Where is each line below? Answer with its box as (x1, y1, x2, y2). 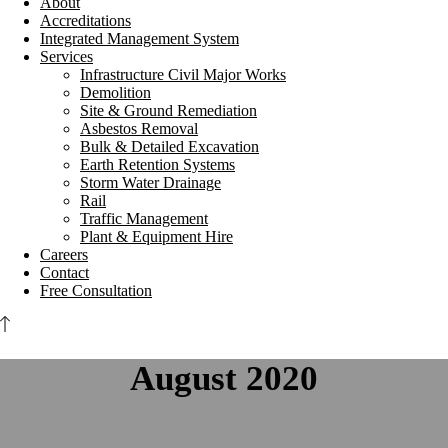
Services (40, 48, 93, 65)
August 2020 (130, 359, 318, 399)
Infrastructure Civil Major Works (80, 66, 286, 83)
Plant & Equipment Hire (80, 228, 233, 245)
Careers (40, 246, 88, 263)
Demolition (80, 84, 151, 101)
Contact (40, 264, 89, 281)
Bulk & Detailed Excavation (80, 138, 259, 155)
